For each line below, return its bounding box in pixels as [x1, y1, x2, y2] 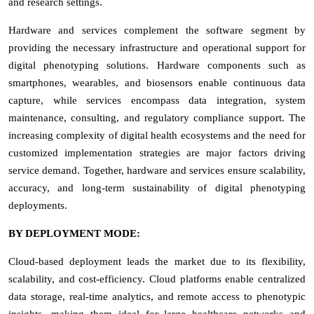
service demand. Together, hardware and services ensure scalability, [8, 164, 306, 176]
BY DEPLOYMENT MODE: [8, 227, 140, 239]
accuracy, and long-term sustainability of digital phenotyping [8, 182, 306, 193]
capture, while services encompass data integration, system [8, 94, 306, 106]
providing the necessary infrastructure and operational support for [8, 41, 306, 53]
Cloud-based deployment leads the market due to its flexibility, [8, 255, 306, 267]
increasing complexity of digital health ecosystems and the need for [8, 129, 306, 141]
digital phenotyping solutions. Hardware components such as [8, 59, 306, 71]
